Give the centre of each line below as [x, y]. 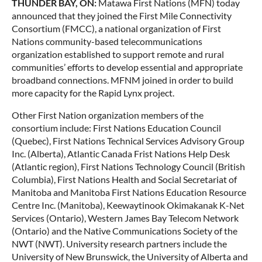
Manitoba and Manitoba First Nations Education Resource [129, 192]
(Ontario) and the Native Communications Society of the [125, 231]
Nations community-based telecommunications [107, 42]
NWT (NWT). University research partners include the [119, 244]
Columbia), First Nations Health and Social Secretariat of [124, 180]
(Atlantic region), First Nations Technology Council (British [128, 167]
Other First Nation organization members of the [108, 115]
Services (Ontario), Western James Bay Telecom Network [125, 218]
